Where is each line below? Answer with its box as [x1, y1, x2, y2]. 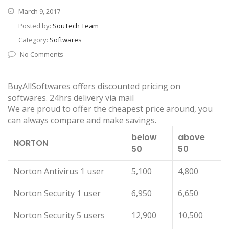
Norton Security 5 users [13, 210, 105, 221]
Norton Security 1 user [13, 188, 101, 199]
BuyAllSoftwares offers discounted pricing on [8, 81, 180, 93]
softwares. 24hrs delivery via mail [8, 92, 134, 104]
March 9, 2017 [17, 7, 60, 16]
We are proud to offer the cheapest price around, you [8, 103, 213, 115]
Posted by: [18, 21, 53, 31]
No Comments [20, 50, 63, 59]
